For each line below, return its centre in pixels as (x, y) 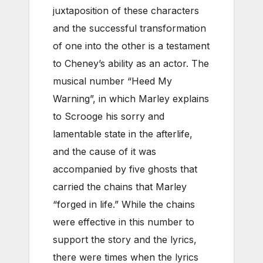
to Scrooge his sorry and (109, 116)
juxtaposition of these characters (126, 10)
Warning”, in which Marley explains (131, 98)
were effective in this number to (124, 222)
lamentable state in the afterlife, (123, 134)
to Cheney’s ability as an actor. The (131, 63)
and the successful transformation (129, 28)
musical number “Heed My (112, 81)
